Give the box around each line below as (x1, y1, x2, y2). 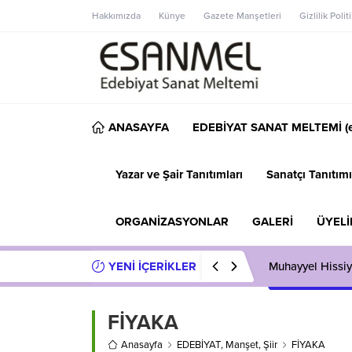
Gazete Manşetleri (203, 10, 281, 21)
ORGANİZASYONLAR (115, 214, 229, 229)
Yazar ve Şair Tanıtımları (115, 167, 243, 181)
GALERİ (252, 214, 293, 229)
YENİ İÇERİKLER (108, 258, 196, 273)
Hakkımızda (92, 10, 141, 21)
